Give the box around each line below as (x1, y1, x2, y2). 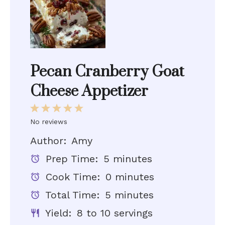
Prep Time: (42, 153, 98, 165)
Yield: (42, 207, 72, 219)
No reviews (30, 118, 67, 126)
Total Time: (42, 189, 100, 201)
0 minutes (105, 171, 154, 183)
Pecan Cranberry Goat (30, 62, 184, 81)
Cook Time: (42, 171, 100, 183)
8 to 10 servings (76, 207, 153, 219)
